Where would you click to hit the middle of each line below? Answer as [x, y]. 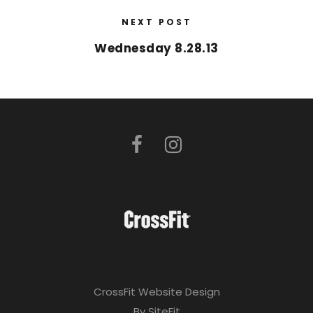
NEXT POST [156, 22]
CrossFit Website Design [156, 292]
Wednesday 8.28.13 [156, 49]
